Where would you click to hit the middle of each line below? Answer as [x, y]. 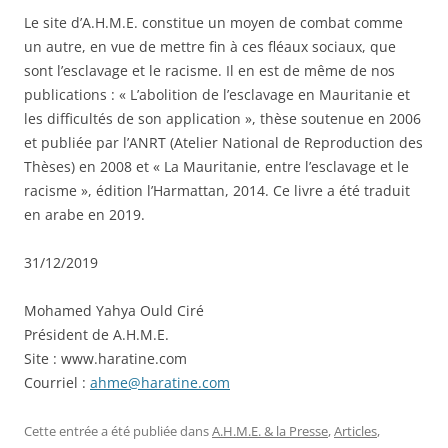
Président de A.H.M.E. [96, 334]
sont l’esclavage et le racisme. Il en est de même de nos [209, 70]
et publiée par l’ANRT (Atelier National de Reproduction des [223, 142]
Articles [355, 430]
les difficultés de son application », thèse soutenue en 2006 [222, 118]
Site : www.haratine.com [105, 358]
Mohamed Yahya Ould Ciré [114, 310]
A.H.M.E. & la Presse [270, 430]
